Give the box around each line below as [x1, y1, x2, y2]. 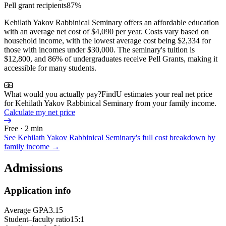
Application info [4, 185, 71, 196]
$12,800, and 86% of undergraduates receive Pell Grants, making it [4, 54, 217, 64]
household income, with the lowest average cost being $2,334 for [4, 36, 211, 45]
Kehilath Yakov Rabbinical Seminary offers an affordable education [4, 18, 219, 27]
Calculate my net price [4, 108, 75, 117]
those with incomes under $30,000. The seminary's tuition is [4, 45, 195, 54]
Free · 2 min [4, 124, 43, 133]
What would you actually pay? [4, 90, 101, 99]
